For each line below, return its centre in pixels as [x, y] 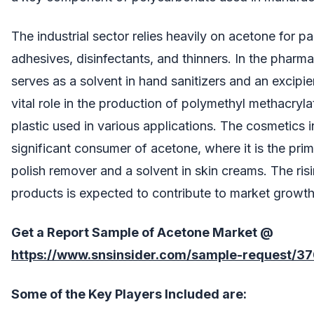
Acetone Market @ [214, 232]
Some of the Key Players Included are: [129, 294]
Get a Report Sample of [83, 232]
